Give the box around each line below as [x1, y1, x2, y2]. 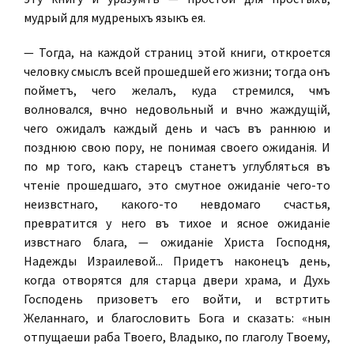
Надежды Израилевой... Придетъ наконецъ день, [24, 253, 330, 269]
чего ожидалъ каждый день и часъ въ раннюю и [24, 120, 330, 136]
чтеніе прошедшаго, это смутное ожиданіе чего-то [24, 177, 330, 193]
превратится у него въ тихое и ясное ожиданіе [24, 215, 330, 231]
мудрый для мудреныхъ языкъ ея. [24, 9, 205, 25]
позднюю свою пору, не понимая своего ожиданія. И [24, 139, 330, 155]
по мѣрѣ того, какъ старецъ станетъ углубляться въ [24, 158, 330, 174]
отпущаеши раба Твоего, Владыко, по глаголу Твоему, [24, 329, 330, 345]
